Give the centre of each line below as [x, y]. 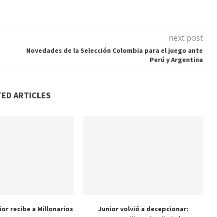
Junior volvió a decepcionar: [143, 209]
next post [186, 38]
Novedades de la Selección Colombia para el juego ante [115, 50]
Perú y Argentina [176, 60]
